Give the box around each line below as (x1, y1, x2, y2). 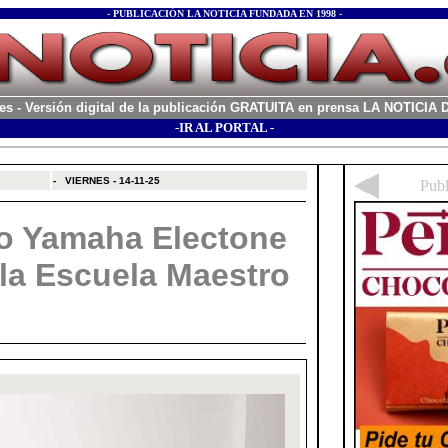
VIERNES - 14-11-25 (65, 175, 160, 186)
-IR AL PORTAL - (174, 120, 274, 135)
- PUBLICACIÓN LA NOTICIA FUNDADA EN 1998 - (106, 8, 342, 19)
